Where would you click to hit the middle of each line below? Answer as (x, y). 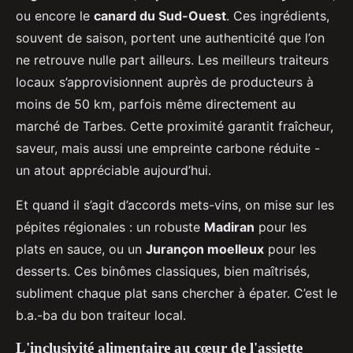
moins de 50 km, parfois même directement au (156, 104)
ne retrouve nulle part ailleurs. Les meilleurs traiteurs (172, 60)
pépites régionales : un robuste (110, 227)
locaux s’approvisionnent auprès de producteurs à (165, 82)
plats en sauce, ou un (81, 249)
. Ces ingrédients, (278, 16)
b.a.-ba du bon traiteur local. (101, 316)
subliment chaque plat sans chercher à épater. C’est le (176, 294)
